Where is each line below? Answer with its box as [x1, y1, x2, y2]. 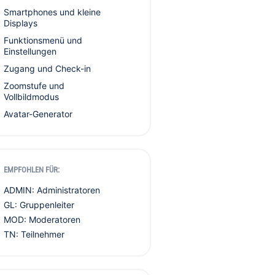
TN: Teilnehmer [4, 229, 64, 239]
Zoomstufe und [4, 80, 64, 91]
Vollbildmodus [4, 91, 59, 102]
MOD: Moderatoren [4, 214, 80, 225]
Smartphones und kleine [4, 7, 101, 17]
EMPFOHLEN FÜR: [4, 165, 60, 174]
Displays [4, 18, 37, 28]
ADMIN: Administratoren [4, 185, 100, 195]
